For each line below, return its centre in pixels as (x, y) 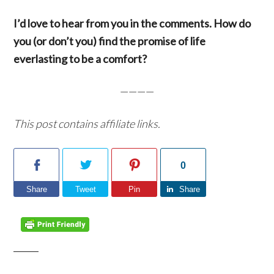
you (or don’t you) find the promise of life (110, 41)
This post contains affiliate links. (87, 124)
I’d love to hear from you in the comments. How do (132, 23)
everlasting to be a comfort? (80, 59)
